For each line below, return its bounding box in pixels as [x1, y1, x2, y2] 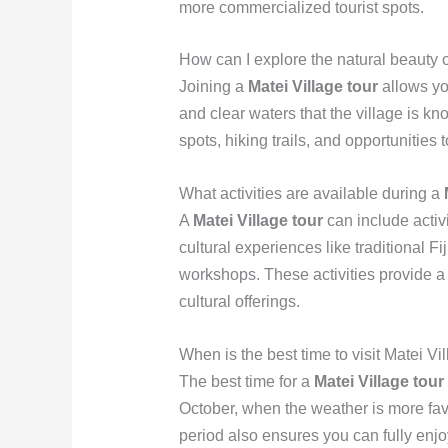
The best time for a [178, 372, 314, 390]
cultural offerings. [178, 292, 300, 310]
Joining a [178, 78, 248, 96]
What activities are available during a [178, 184, 444, 202]
